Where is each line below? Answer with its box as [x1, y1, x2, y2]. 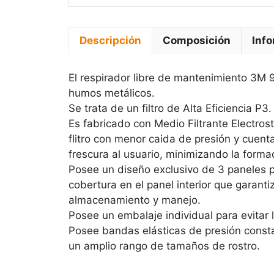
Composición [163, 34, 231, 47]
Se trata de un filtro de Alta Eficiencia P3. [68, 102, 272, 115]
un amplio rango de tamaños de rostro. [68, 240, 260, 253]
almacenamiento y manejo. [68, 194, 201, 207]
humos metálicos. [68, 87, 155, 100]
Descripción [80, 34, 141, 47]
